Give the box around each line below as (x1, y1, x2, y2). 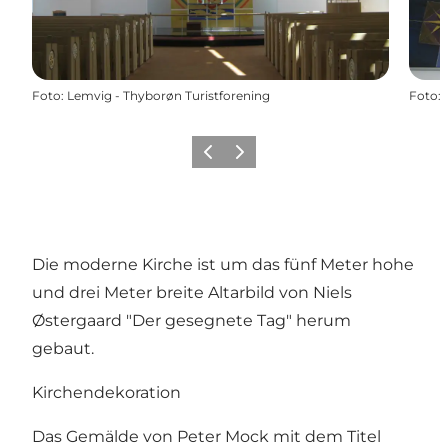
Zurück (195, 150, 238, 166)
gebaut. (32, 338, 94, 358)
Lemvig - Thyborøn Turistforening (67, 87, 270, 103)
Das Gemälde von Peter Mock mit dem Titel (32, 426, 381, 446)
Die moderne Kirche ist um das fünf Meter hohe (32, 254, 414, 274)
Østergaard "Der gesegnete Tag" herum (32, 310, 351, 330)
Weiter (227, 150, 266, 166)
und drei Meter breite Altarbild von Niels (32, 282, 352, 302)
